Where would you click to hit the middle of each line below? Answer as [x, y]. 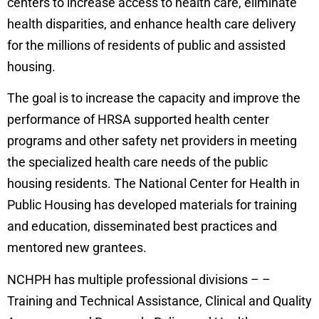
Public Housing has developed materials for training [152, 205]
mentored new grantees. [77, 248]
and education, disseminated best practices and [142, 226]
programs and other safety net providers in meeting [152, 141]
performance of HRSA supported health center [138, 120]
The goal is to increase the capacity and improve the [154, 98]
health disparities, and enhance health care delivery [152, 23]
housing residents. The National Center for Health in [153, 184]
